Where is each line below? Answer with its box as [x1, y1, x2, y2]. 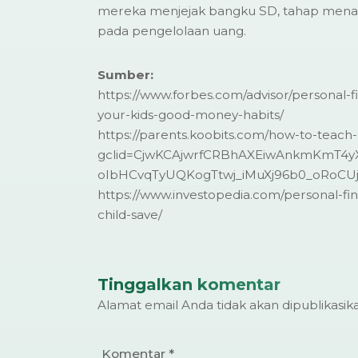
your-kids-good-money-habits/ [97, 106, 284, 122]
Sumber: [97, 66, 153, 82]
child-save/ [97, 206, 162, 222]
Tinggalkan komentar [97, 274, 280, 294]
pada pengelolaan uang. [97, 22, 246, 38]
